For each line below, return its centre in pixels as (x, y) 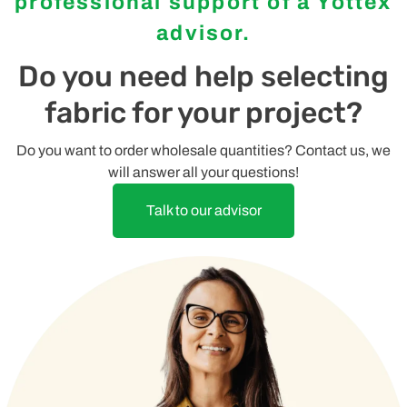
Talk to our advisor (203, 210)
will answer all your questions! (203, 172)
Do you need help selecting (203, 76)
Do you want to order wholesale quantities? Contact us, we (203, 150)
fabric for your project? (203, 112)
